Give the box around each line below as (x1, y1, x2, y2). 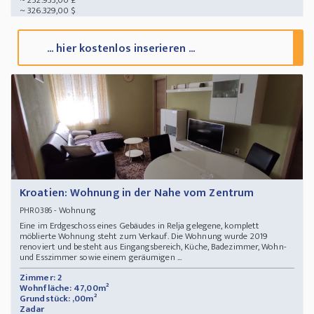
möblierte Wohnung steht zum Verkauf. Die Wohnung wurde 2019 (20, 228, 268, 245)
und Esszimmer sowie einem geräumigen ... (20, 250, 182, 266)
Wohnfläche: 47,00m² (20, 280, 109, 296)
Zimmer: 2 (20, 270, 62, 286)
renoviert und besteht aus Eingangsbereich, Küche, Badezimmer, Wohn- (20, 239, 287, 255)
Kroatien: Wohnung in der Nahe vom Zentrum (20, 184, 254, 203)
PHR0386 (20, 203, 52, 218)
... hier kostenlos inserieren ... (46, 39, 196, 58)
